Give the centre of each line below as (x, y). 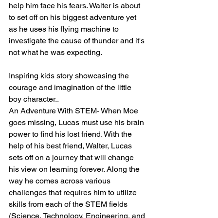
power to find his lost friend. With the (71, 134)
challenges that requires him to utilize (74, 192)
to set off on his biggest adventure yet (73, 17)
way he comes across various (61, 181)
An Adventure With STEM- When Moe (74, 111)
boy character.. (35, 99)
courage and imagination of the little (71, 87)
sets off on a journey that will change (72, 157)
